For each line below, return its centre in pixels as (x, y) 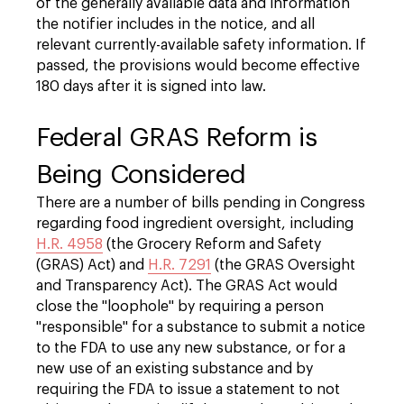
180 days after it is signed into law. (151, 87)
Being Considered (141, 174)
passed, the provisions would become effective (198, 66)
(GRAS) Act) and (92, 265)
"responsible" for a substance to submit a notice (201, 327)
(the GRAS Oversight (283, 265)
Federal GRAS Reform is (177, 138)
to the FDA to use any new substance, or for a (191, 348)
